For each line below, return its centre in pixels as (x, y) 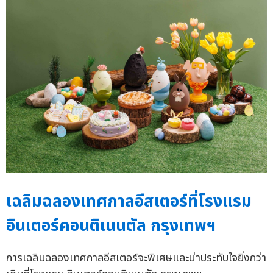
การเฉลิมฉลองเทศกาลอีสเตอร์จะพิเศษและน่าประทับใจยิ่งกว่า (136, 258)
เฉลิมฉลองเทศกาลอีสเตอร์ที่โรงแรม (129, 202)
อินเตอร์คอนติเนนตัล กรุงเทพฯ (111, 226)
